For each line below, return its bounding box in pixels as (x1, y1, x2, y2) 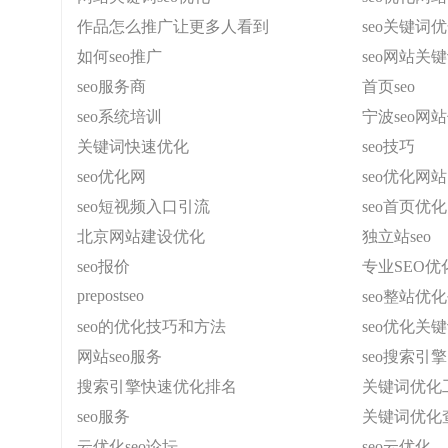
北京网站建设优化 (77, 228, 205, 245)
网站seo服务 (77, 348, 162, 365)
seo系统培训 (77, 108, 162, 125)
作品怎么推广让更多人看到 (77, 18, 269, 35)
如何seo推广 (77, 48, 162, 65)
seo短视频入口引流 (77, 198, 210, 215)
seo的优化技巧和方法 (77, 318, 226, 335)
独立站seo (362, 228, 431, 245)
